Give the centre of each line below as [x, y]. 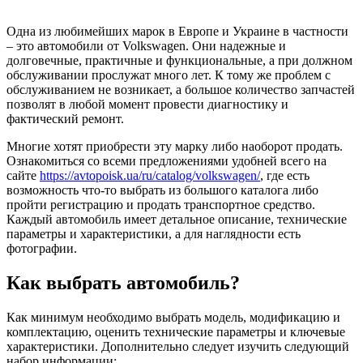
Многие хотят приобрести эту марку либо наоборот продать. [175, 146]
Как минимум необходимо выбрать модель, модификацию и [173, 317]
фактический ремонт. [65, 118]
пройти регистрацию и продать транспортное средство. [161, 204]
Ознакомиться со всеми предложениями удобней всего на [167, 160]
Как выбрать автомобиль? [123, 282]
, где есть [285, 175]
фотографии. [42, 248]
